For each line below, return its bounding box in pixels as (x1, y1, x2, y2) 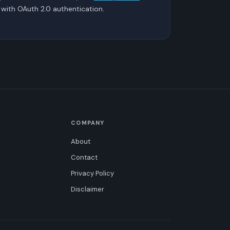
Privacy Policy (71, 168, 114, 178)
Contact (71, 152, 98, 162)
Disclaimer (71, 184, 105, 194)
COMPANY (71, 119, 105, 126)
